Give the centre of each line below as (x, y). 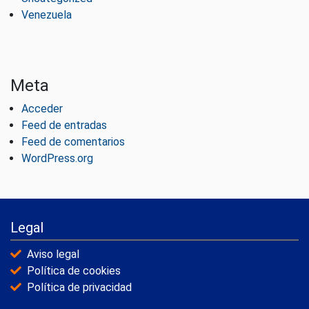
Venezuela (47, 14)
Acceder (42, 108)
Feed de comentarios (73, 141)
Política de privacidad (79, 287)
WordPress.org (57, 158)
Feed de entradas (64, 125)
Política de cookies (74, 270)
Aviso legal (53, 254)
